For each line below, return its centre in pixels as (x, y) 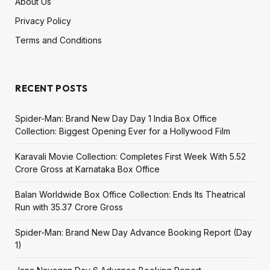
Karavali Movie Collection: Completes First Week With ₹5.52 (130, 156)
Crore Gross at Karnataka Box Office (87, 169)
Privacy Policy (43, 20)
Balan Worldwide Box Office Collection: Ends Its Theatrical (130, 194)
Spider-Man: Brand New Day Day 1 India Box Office (116, 118)
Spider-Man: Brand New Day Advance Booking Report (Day (133, 232)
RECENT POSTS (52, 88)
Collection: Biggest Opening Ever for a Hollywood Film (123, 131)
